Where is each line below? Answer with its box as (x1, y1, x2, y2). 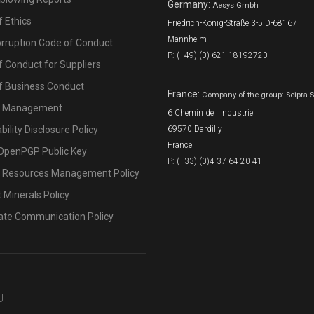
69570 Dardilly (168, 124, 222, 134)
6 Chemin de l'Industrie (168, 108, 253, 118)
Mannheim (168, 34, 207, 44)
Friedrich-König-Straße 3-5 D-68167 (168, 18, 297, 28)
